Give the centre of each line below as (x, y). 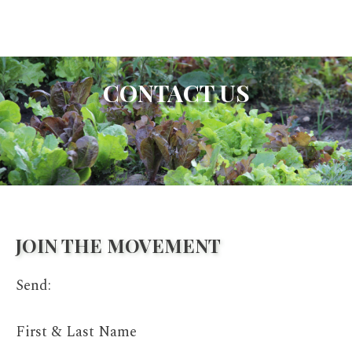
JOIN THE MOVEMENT (118, 245)
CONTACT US (176, 93)
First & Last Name (76, 332)
